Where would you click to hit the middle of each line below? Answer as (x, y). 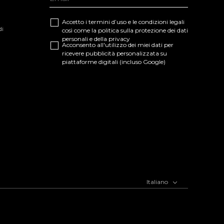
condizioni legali (161, 22)
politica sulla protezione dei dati (143, 30)
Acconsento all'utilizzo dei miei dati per (117, 45)
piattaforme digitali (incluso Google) (113, 62)
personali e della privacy (96, 39)
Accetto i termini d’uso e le (100, 22)
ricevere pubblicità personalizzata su (114, 53)
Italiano (158, 181)
